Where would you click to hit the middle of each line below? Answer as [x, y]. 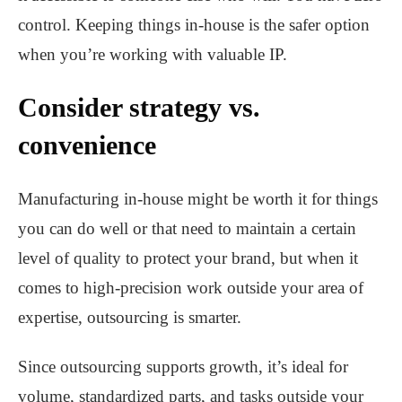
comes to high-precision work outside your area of [191, 288]
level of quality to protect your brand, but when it [188, 258]
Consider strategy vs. [139, 108]
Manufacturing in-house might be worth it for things [198, 199]
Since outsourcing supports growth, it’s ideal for [183, 367]
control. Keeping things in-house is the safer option [194, 25]
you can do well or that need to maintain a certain [187, 229]
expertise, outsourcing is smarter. [130, 318]
